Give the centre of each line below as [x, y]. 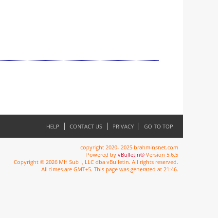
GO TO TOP [159, 126]
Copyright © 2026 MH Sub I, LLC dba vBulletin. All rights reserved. [96, 162]
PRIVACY [123, 126]
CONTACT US [86, 126]
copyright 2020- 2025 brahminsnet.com [129, 147]
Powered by [102, 154]
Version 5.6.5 [161, 154]
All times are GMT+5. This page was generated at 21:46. [110, 169]
